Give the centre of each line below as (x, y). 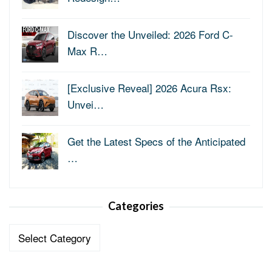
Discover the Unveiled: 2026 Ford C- (150, 34)
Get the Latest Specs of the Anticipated (156, 141)
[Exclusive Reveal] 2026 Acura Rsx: (149, 87)
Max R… (87, 50)
